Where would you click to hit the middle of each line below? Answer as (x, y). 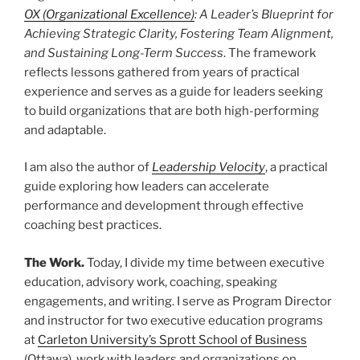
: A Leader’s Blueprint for (264, 14)
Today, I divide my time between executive (205, 262)
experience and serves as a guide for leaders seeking (174, 91)
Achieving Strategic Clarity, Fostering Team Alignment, (179, 33)
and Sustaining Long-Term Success (124, 53)
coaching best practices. (93, 225)
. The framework (270, 53)
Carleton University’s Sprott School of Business (172, 340)
